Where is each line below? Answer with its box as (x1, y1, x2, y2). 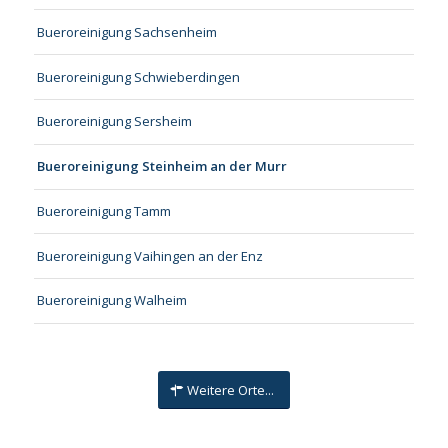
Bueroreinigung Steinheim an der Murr (36, 157, 287, 176)
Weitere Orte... (186, 380, 274, 399)
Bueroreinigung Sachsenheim (36, 22, 217, 41)
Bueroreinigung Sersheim (36, 112, 192, 131)
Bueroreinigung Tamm (36, 201, 171, 220)
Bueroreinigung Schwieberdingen (36, 67, 240, 86)
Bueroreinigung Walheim (36, 291, 187, 310)
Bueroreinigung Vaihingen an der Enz (36, 246, 263, 265)
